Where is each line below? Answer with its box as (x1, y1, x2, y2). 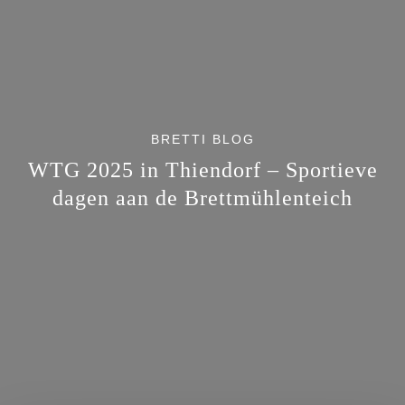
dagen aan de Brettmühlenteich (52, 185, 353, 210)
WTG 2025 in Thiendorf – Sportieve (27, 157, 378, 182)
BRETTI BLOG (150, 131, 255, 146)
